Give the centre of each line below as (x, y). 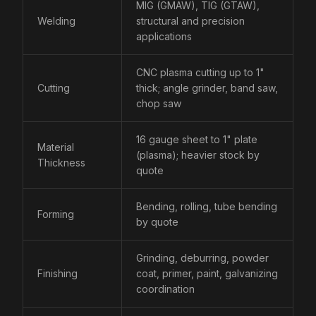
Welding (56, 21)
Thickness (61, 163)
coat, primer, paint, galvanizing (207, 273)
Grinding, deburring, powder (202, 258)
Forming (56, 214)
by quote (157, 222)
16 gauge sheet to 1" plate (197, 139)
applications (164, 36)
